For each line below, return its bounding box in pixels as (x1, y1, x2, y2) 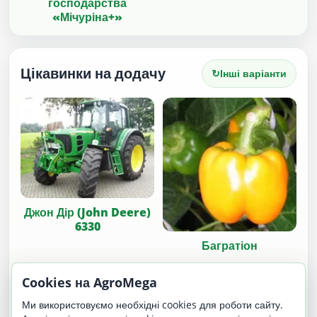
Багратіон (202, 238, 258, 254)
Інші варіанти (220, 67, 287, 81)
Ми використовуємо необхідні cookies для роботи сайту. (22, 298, 283, 311)
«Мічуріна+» (52, 9, 122, 25)
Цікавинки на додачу (21, 64, 166, 83)
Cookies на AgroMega (22, 274, 157, 291)
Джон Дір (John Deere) (24, 204, 151, 220)
